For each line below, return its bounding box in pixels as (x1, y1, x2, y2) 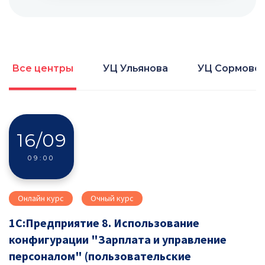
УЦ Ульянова (103, 63, 168, 74)
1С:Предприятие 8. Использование (9, 215, 199, 230)
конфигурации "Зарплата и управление (9, 232, 227, 247)
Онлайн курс (18, 193, 64, 203)
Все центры (12, 63, 73, 74)
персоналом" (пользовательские (9, 248, 191, 263)
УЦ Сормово (198, 63, 261, 74)
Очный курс (91, 193, 134, 203)
